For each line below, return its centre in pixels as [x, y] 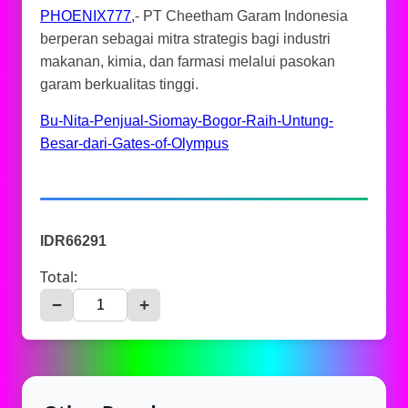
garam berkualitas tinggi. [119, 84]
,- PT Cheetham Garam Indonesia [240, 16]
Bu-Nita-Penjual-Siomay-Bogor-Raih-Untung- [187, 121]
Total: [59, 277]
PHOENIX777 [86, 16]
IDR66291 [73, 241]
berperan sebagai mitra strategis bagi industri [185, 39]
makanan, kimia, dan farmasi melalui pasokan [188, 61]
